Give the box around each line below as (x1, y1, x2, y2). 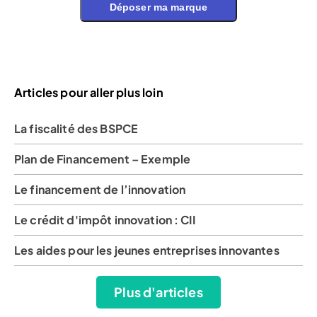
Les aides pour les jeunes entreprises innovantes (14, 242, 279, 258)
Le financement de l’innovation (14, 181, 186, 197)
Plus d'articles (114, 283, 203, 300)
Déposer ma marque (109, 1, 208, 13)
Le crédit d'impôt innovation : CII (14, 212, 195, 227)
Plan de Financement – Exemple (14, 151, 191, 166)
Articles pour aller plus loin (14, 84, 163, 100)
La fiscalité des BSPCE (14, 120, 141, 136)
